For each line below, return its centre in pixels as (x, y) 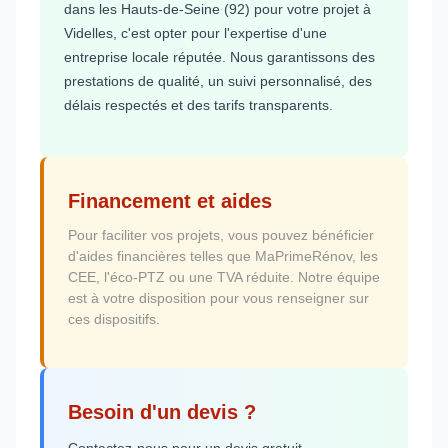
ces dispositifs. (114, 318)
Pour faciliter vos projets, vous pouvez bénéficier (221, 234)
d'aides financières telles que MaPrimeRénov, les (223, 255)
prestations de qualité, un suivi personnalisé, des (218, 80)
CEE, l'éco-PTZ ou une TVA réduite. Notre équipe (224, 276)
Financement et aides (170, 200)
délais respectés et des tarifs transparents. (198, 104)
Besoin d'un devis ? (162, 411)
